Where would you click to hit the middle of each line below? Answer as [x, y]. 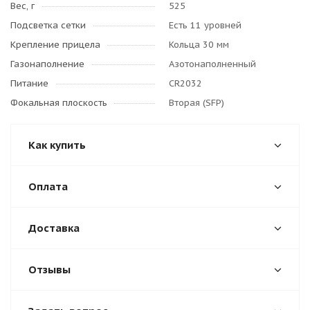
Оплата [48, 186]
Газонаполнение [47, 64]
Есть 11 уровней [205, 25]
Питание [29, 83]
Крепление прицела [55, 45]
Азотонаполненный [212, 64]
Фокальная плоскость [59, 103]
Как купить [57, 145]
